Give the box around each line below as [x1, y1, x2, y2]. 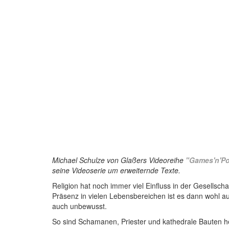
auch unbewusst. [52, 201, 107, 211]
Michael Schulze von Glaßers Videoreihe [52, 155, 186, 165]
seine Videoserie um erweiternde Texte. [52, 165, 180, 175]
